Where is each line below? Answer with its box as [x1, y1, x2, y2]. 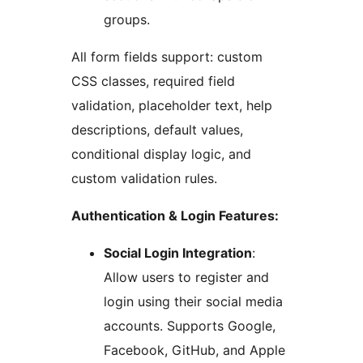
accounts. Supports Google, [104, 318, 275, 335]
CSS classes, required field [71, 73, 235, 90]
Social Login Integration [104, 245, 252, 262]
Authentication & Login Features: [71, 207, 279, 224]
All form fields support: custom [71, 49, 263, 66]
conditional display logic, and [71, 146, 251, 163]
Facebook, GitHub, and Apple [104, 342, 285, 359]
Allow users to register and [104, 269, 269, 286]
